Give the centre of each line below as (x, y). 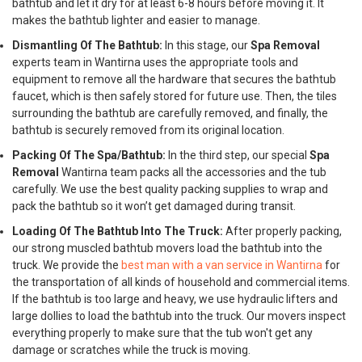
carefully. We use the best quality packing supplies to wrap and (170, 189)
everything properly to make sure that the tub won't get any (162, 333)
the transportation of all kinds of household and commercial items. (181, 282)
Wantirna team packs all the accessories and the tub (193, 172)
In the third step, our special (238, 155)
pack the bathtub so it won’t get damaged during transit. (154, 206)
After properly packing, (282, 231)
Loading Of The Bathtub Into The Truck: (118, 231)
